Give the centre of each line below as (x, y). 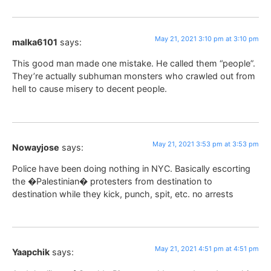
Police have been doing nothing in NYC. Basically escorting (131, 168)
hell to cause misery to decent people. (90, 89)
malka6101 (35, 42)
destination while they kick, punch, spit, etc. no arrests (123, 194)
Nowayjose (36, 147)
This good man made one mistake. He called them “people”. (134, 64)
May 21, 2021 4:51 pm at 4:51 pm (207, 249)
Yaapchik (31, 252)
